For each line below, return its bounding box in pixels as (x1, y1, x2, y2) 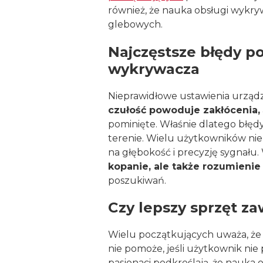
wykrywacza (108, 60, 200, 77)
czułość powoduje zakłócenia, (108, 104, 260, 116)
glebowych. (108, 18, 163, 30)
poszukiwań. (108, 174, 166, 186)
